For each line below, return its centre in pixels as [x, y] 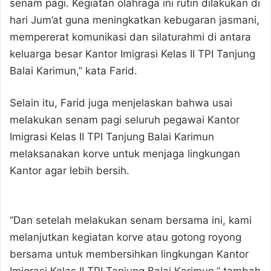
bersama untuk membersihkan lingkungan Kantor [129, 254]
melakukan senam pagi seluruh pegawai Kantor [125, 119]
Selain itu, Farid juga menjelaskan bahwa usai [121, 103]
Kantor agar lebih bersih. [70, 170]
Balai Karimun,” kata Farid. [73, 70]
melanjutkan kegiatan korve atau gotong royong [126, 237]
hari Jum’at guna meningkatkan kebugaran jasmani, [135, 20]
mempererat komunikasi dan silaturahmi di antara [130, 37]
